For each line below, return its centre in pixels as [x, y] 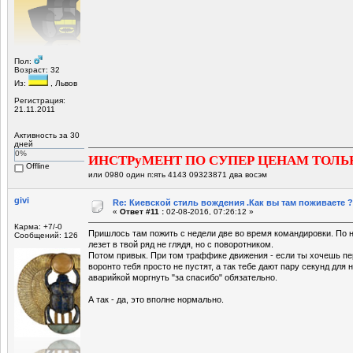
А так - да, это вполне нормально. [156, 299]
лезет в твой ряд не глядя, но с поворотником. [181, 244]
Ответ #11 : [142, 211]
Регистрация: [40, 100]
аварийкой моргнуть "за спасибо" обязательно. [183, 277]
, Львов [63, 83]
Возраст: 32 [37, 69]
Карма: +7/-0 [38, 226]
